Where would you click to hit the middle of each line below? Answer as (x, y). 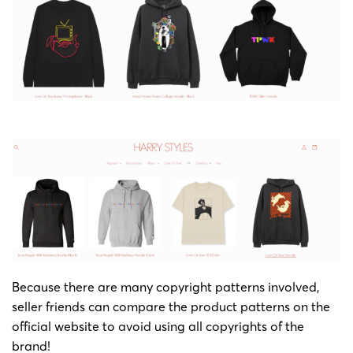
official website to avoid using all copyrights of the (158, 326)
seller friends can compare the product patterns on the (171, 306)
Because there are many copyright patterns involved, (165, 286)
